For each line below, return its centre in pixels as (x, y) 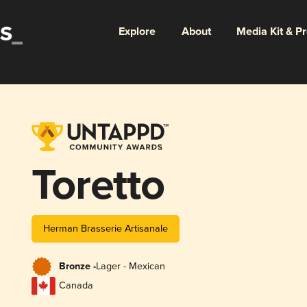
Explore (137, 32)
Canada (76, 286)
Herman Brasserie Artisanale (105, 228)
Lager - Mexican (130, 267)
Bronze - (77, 267)
